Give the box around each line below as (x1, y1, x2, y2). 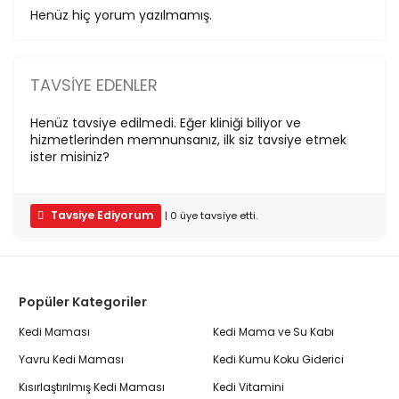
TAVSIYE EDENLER (29, 73, 158, 96)
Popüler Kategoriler (19, 293, 147, 311)
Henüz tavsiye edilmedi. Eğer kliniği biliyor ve (29, 113, 301, 132)
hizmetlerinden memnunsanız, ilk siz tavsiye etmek (29, 130, 346, 149)
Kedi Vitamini (213, 379, 284, 395)
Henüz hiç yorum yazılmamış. (29, 5, 212, 24)
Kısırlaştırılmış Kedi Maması (19, 379, 165, 395)
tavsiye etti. (197, 208, 257, 223)
